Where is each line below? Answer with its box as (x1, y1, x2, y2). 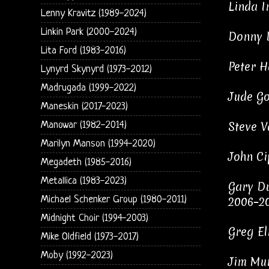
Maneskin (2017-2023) (40, 100, 128, 112)
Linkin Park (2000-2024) (40, 26, 137, 38)
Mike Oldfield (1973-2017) (40, 231, 139, 243)
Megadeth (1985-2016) (40, 156, 131, 168)
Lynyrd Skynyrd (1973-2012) (40, 63, 152, 75)
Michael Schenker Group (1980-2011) (40, 193, 187, 205)
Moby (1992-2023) (40, 249, 113, 261)
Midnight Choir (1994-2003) (40, 212, 148, 224)
